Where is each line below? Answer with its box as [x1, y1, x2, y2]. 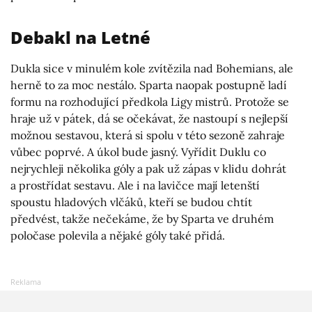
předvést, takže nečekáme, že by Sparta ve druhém [10, 212, 274, 226]
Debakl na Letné [10, 26, 150, 49]
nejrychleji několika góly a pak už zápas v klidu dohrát [10, 162, 286, 176]
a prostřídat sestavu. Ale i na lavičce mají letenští [10, 178, 260, 193]
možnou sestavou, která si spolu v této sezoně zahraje [10, 128, 285, 143]
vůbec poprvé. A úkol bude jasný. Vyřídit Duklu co [10, 145, 266, 159]
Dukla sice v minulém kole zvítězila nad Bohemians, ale [10, 61, 293, 76]
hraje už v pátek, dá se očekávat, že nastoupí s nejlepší [10, 111, 288, 126]
